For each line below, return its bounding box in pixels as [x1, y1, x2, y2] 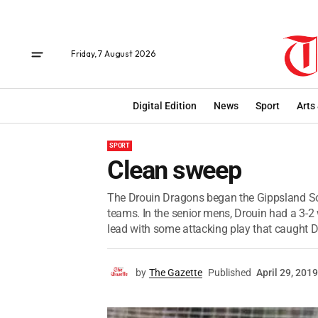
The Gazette [149, 267, 202, 278]
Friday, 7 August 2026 [71, 48, 155, 59]
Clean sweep [107, 155, 241, 185]
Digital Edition [133, 99, 197, 111]
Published [208, 267, 251, 278]
